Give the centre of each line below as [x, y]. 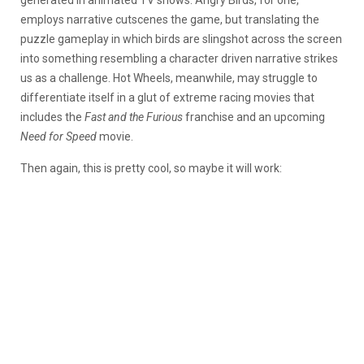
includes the [52, 117]
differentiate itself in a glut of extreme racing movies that [167, 97]
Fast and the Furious [134, 117]
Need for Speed [60, 136]
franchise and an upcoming [254, 117]
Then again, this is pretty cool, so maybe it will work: [151, 168]
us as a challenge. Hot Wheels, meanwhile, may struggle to [169, 78]
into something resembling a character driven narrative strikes [179, 58]
